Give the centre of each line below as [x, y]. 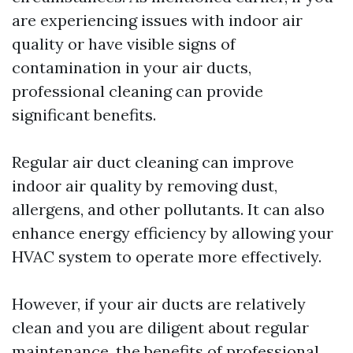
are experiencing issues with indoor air [157, 20]
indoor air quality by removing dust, [145, 186]
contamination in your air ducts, [132, 67]
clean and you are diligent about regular [160, 327]
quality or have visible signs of [124, 44]
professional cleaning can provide [137, 91]
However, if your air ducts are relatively [159, 304]
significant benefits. [84, 115]
